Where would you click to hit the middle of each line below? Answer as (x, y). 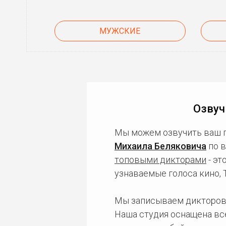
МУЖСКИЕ (120, 31)
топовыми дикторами (160, 160)
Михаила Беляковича (160, 146)
